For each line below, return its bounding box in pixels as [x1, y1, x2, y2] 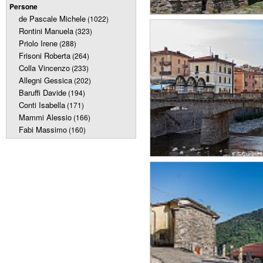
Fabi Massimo [19, 124, 67, 135]
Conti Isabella [19, 99, 65, 110]
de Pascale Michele [19, 13, 86, 24]
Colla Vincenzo [19, 62, 70, 73]
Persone [9, 1, 38, 12]
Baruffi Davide [19, 87, 66, 98]
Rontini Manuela [19, 25, 73, 36]
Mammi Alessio [19, 112, 72, 123]
